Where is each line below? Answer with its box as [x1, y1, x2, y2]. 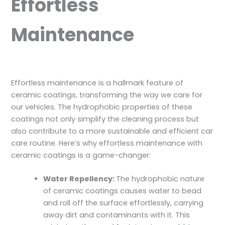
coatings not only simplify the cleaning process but [11, 114, 199, 124]
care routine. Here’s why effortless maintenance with [11, 138, 203, 148]
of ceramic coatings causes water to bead [43, 186, 202, 196]
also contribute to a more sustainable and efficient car [11, 126, 213, 136]
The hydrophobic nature [116, 174, 205, 184]
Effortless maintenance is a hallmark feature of [11, 77, 184, 88]
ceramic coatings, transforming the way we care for [11, 89, 203, 100]
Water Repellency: [43, 174, 117, 184]
